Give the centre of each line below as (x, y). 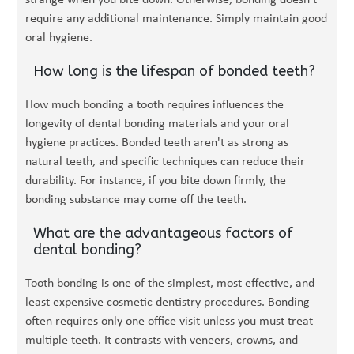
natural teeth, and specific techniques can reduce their (166, 162)
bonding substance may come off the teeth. (136, 200)
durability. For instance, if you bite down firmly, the (156, 181)
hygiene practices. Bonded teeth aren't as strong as (157, 143)
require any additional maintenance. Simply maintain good (177, 19)
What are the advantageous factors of (164, 233)
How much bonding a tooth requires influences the (155, 105)
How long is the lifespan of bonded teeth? (175, 71)
